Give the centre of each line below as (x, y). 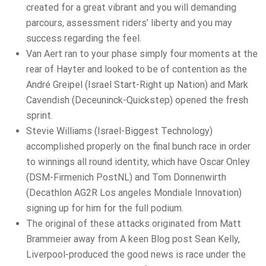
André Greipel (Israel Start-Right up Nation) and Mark (137, 85)
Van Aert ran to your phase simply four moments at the (142, 54)
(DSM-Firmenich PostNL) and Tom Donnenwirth (126, 178)
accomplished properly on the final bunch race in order (138, 147)
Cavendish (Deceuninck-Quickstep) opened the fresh (137, 100)
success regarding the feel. (84, 39)
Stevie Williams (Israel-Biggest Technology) (119, 131)
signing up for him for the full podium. (105, 208)
